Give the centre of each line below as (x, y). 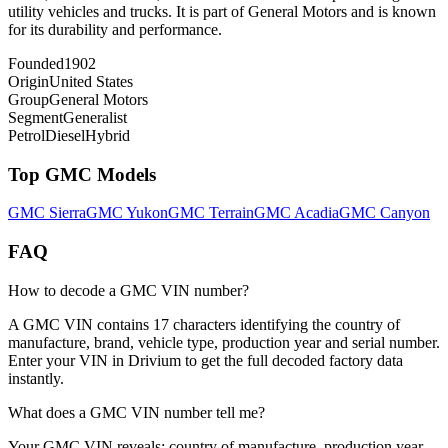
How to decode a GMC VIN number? (128, 290)
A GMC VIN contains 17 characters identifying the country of (204, 324)
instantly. (36, 378)
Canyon (405, 213)
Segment (35, 117)
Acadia (316, 213)
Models (124, 174)
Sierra (67, 213)
